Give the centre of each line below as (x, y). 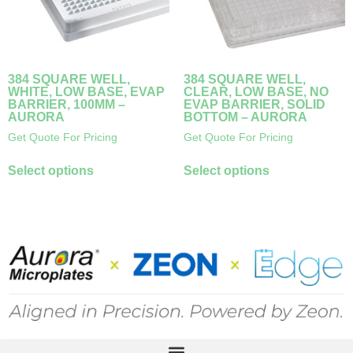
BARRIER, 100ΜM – (67, 105)
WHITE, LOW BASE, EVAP (86, 92)
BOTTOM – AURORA (245, 117)
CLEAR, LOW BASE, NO (256, 92)
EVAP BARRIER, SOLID (254, 105)
